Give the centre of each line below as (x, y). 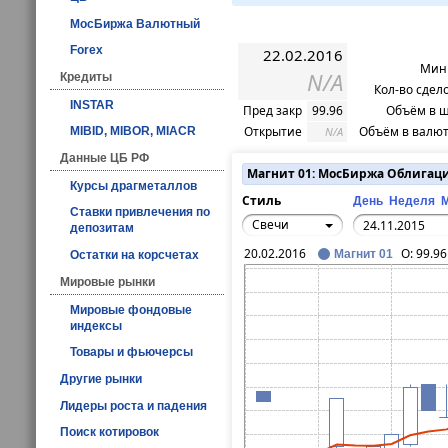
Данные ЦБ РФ (104, 158)
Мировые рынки (107, 281)
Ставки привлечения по (140, 212)
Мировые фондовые (131, 309)
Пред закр (272, 111)
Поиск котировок (109, 432)
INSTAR (92, 104)
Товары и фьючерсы (131, 352)
